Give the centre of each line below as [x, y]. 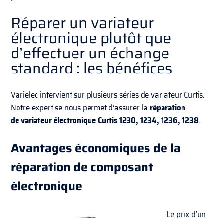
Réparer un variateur [82, 23]
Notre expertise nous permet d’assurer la [81, 107]
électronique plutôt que [91, 38]
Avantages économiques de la [96, 148]
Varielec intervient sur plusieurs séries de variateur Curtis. [108, 95]
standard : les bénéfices [92, 69]
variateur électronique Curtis [69, 120]
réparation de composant [82, 167]
